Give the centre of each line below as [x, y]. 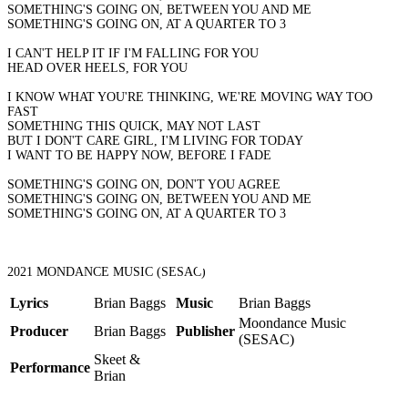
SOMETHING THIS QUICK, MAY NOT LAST [134, 127]
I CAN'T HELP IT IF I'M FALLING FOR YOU [133, 54]
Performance [50, 368]
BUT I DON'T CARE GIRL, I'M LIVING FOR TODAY [155, 141]
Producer [39, 331]
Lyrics [29, 303]
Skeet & [117, 360]
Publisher [205, 331]
